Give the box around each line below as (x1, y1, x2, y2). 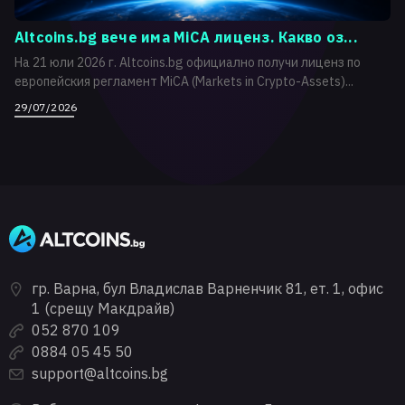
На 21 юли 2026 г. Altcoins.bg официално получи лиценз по (14, 54, 361, 71)
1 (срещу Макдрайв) (32, 298, 174, 317)
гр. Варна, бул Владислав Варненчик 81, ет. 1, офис (32, 278, 383, 297)
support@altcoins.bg (32, 363, 168, 382)
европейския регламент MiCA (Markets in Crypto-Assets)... (14, 73, 353, 89)
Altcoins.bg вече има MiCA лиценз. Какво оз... (14, 28, 358, 46)
